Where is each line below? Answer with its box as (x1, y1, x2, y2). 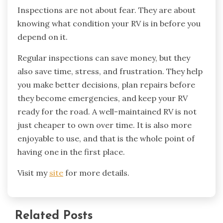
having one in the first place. (17, 147, 125, 157)
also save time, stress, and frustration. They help (17, 66, 203, 77)
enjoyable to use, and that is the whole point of (17, 133, 195, 144)
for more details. (63, 168, 129, 178)
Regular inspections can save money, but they (17, 53, 190, 63)
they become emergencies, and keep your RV (17, 93, 188, 104)
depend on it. (17, 32, 68, 42)
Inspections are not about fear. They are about (17, 5, 196, 15)
